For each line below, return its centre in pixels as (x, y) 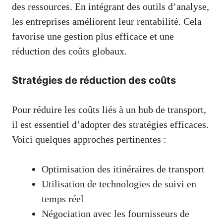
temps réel (63, 199)
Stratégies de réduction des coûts (94, 81)
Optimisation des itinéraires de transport (123, 169)
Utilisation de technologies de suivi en (119, 184)
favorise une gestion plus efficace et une (93, 36)
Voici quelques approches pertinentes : (89, 139)
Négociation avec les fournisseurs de (115, 214)
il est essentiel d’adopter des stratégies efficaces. (110, 125)
